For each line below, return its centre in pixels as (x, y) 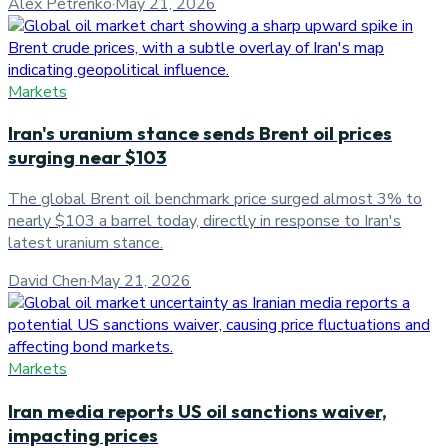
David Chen (47, 280)
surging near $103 (87, 157)
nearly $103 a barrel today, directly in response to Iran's (204, 220)
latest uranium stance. (85, 242)
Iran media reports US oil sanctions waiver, (197, 410)
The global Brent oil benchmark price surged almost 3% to (215, 198)
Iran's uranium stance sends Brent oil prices (200, 133)
